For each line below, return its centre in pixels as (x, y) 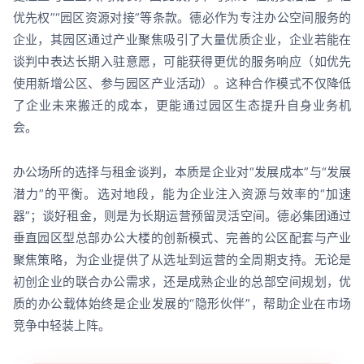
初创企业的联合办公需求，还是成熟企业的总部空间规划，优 (182, 282)
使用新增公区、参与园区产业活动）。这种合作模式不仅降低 (182, 84)
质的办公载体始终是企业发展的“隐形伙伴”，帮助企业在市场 (182, 304)
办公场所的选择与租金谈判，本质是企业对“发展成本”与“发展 (182, 172)
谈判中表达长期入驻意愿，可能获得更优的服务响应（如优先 (182, 62)
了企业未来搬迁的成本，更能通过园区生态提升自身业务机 (182, 106)
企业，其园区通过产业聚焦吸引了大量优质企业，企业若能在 (182, 40)
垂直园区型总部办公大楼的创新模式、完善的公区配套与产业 (182, 238)
